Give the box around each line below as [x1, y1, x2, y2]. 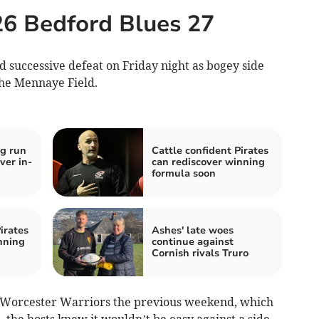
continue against [152, 235, 234, 249]
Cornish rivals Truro [152, 246, 249, 261]
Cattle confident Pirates [152, 144, 268, 158]
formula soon [152, 167, 216, 181]
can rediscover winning [152, 155, 265, 169]
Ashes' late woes [152, 224, 234, 238]
